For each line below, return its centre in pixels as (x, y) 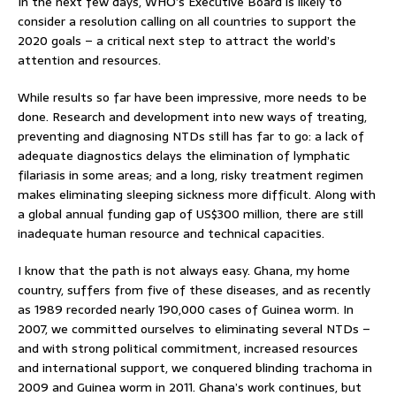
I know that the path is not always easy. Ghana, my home (184, 270)
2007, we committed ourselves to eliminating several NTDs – (194, 328)
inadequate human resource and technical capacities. (171, 233)
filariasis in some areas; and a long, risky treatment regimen (190, 175)
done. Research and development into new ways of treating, (192, 116)
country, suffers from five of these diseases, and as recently (194, 289)
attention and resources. (89, 60)
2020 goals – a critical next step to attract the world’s (177, 40)
